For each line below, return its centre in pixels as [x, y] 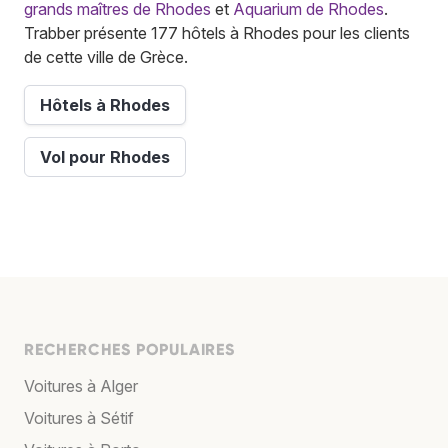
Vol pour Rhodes [105, 156]
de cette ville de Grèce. [106, 56]
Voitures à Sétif [79, 417]
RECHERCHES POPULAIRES [129, 349]
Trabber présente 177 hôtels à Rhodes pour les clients [217, 32]
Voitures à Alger [81, 385]
